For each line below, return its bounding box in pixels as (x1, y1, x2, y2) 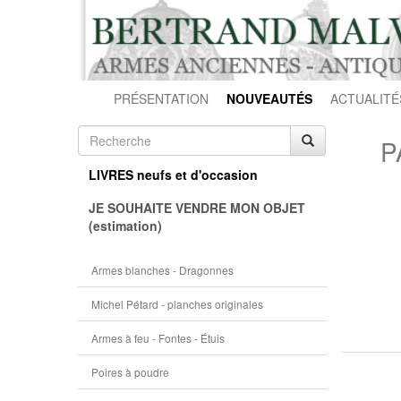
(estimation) (89, 217, 162, 235)
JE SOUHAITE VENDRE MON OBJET (89, 199, 305, 217)
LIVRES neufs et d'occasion (89, 166, 258, 183)
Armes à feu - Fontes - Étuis (91, 330, 225, 346)
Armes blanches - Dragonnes (91, 262, 234, 277)
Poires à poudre (91, 364, 169, 380)
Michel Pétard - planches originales (91, 296, 263, 311)
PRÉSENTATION (114, 90, 209, 107)
